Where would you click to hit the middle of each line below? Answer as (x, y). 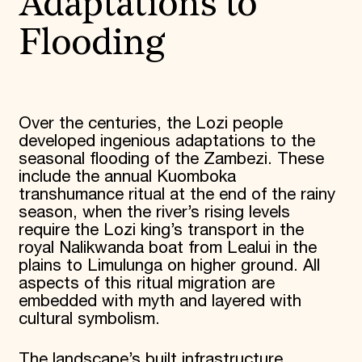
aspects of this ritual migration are (146, 283)
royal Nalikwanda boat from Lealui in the (167, 248)
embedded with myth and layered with (160, 301)
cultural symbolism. (91, 319)
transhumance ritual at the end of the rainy (177, 194)
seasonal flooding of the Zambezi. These (171, 159)
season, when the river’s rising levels (154, 212)
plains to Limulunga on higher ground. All (169, 265)
